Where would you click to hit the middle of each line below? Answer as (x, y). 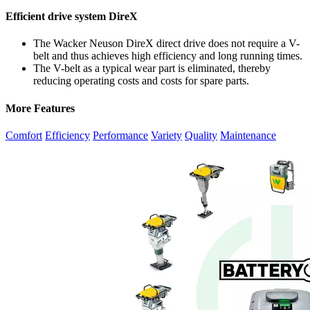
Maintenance (248, 135)
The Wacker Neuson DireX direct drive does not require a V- (166, 44)
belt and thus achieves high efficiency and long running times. (168, 56)
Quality (201, 135)
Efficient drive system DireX (72, 17)
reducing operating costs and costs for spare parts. (141, 81)
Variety (166, 135)
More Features (40, 108)
